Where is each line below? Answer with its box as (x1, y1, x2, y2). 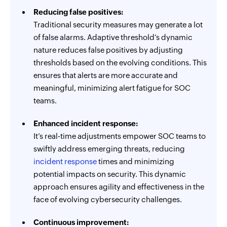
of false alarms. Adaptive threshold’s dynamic (33, 33, 193, 42)
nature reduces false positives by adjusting (33, 46, 183, 54)
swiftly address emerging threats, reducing (33, 144, 185, 153)
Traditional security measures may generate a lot (33, 20, 203, 29)
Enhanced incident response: (33, 119, 138, 128)
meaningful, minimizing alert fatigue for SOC (33, 84, 191, 92)
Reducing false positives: (33, 8, 123, 16)
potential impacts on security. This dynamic (33, 170, 186, 178)
